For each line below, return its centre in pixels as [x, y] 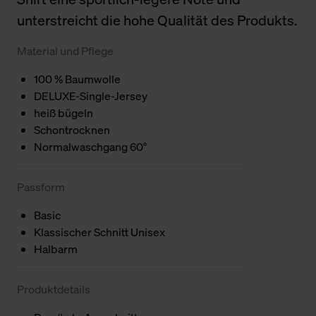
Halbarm [56, 249]
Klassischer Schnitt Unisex [99, 232]
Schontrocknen [72, 129]
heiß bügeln [63, 113]
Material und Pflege [65, 50]
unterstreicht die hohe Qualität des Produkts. [157, 20]
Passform [41, 187]
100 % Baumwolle [77, 79]
